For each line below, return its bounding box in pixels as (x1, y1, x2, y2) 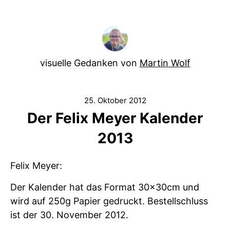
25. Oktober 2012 (84, 95, 146, 105)
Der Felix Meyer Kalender (27, 109, 203, 127)
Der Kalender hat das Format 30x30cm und (10, 182, 199, 193)
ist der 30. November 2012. (10, 209, 128, 220)
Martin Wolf (139, 57, 190, 68)
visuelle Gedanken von (40, 57, 140, 68)
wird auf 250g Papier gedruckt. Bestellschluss (10, 196, 208, 206)
